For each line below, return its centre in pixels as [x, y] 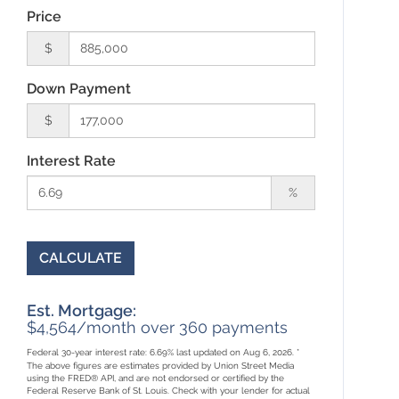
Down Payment [79, 88]
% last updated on [206, 352]
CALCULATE [81, 257]
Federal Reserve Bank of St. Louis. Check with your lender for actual [169, 390]
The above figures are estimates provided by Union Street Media [161, 365]
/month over [128, 327]
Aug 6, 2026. [270, 352]
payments [248, 327]
